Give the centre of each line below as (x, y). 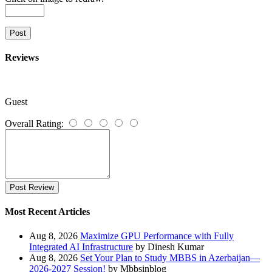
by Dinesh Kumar (170, 246)
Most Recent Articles (47, 212)
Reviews (22, 57)
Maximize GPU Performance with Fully (157, 236)
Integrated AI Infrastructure (81, 246)
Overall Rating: (34, 124)
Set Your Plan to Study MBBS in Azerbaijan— (170, 257)
